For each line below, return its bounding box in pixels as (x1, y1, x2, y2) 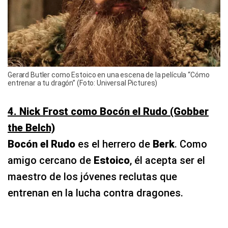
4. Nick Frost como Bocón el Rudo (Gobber (8, 105, 209, 118)
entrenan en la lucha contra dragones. (8, 186, 183, 199)
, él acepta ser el (130, 154, 205, 166)
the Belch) (8, 121, 55, 134)
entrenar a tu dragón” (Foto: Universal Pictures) (8, 78, 158, 87)
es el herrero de (75, 137, 153, 150)
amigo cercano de (8, 154, 94, 166)
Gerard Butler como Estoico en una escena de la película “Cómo (8, 70, 210, 79)
